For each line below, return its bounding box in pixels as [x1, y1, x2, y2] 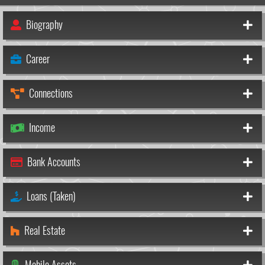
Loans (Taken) [22, 188, 78, 203]
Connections [24, 85, 75, 101]
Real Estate [20, 222, 67, 238]
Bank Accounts [22, 154, 83, 169]
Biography [21, 17, 65, 32]
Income [24, 119, 57, 135]
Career [21, 51, 52, 66]
